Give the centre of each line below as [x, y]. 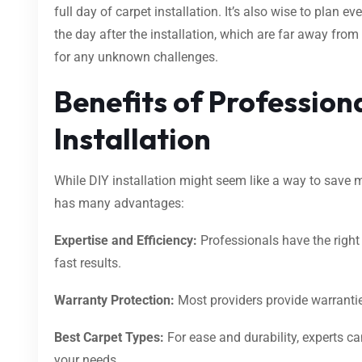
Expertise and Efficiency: [126, 240]
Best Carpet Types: [109, 337]
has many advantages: [119, 203]
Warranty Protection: [114, 300]
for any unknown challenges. [136, 57]
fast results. [88, 263]
